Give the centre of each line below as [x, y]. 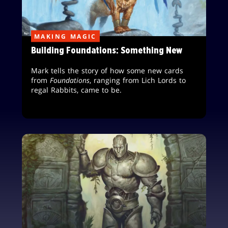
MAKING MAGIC [65, 36]
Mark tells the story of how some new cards [107, 71]
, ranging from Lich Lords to [138, 80]
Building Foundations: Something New [107, 50]
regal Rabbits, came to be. [76, 90]
